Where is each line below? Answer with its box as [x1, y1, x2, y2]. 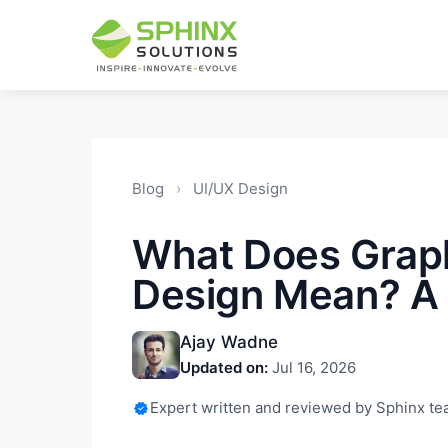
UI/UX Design [193, 179, 288, 198]
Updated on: [180, 358, 268, 377]
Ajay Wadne [180, 332, 278, 352]
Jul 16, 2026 [268, 358, 356, 377]
